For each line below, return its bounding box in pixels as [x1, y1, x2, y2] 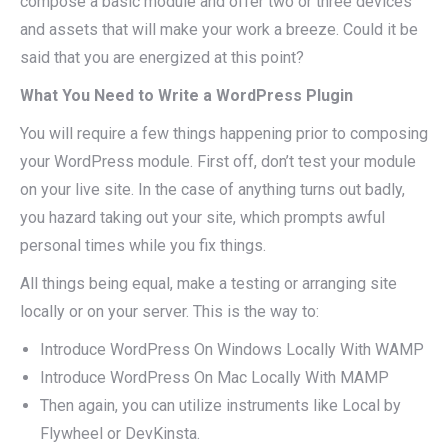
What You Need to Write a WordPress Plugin [20, 85, 353, 105]
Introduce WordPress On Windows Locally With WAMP [40, 339, 424, 359]
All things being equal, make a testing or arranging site [20, 273, 397, 293]
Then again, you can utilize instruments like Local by [40, 395, 401, 415]
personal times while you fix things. [20, 235, 266, 255]
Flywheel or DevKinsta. [40, 423, 200, 443]
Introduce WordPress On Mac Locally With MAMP [40, 367, 389, 387]
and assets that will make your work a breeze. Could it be [20, 19, 418, 39]
